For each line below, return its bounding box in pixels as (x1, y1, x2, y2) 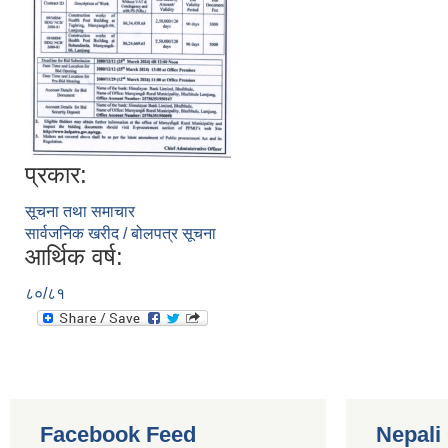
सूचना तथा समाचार (25, 202, 135, 220)
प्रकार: (25, 160, 87, 188)
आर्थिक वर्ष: (25, 242, 123, 270)
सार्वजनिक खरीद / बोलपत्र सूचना (25, 224, 216, 242)
